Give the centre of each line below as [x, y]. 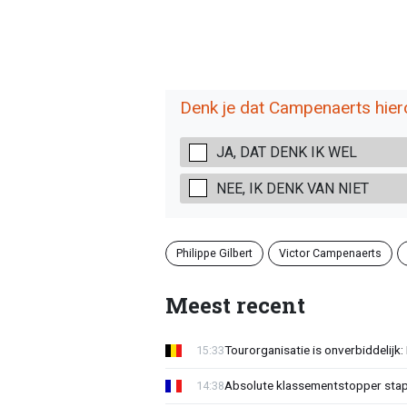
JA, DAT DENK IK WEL [286, 153]
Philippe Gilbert [214, 253]
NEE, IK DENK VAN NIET [292, 188]
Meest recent [235, 305]
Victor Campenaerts [330, 253]
